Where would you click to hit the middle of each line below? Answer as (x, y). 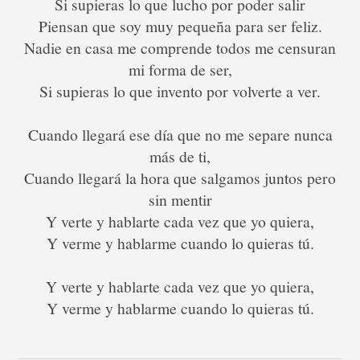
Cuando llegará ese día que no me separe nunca (180, 135)
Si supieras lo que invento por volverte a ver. (180, 92)
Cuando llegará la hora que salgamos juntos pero (180, 178)
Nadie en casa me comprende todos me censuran (180, 48)
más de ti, (180, 157)
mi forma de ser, (180, 70)
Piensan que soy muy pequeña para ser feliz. (180, 27)
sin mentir (180, 200)
